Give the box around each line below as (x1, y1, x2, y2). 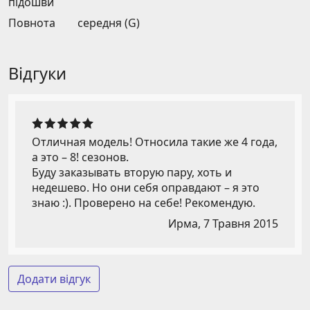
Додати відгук (17, 271, 91, 287)
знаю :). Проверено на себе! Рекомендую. (32, 195, 255, 211)
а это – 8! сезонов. (32, 149, 129, 165)
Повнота (8, 15, 55, 31)
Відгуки (8, 62, 66, 85)
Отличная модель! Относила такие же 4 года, (32, 134, 277, 150)
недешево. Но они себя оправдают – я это (32, 180, 259, 196)
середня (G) (77, 15, 140, 31)
